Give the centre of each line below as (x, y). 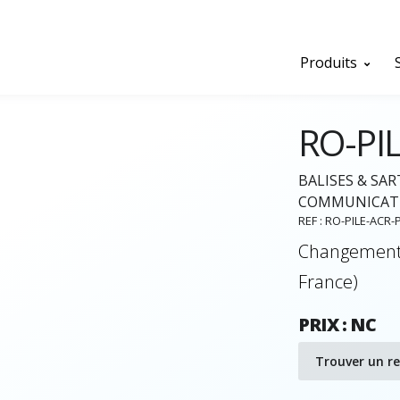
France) (328, 282)
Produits (330, 62)
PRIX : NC (337, 325)
